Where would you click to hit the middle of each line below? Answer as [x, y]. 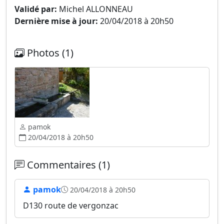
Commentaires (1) [67, 165]
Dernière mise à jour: [56, 21]
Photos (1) [49, 53]
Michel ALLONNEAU [95, 9]
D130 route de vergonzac [71, 205]
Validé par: [36, 9]
